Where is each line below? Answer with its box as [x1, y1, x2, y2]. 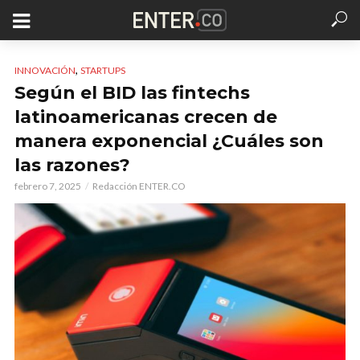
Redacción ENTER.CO [92, 180, 186, 192]
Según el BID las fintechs [14, 82, 250, 104]
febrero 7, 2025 [14, 180, 81, 192]
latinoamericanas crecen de [14, 106, 277, 128]
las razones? [14, 154, 130, 176]
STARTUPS [80, 64, 125, 76]
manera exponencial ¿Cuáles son [14, 130, 324, 152]
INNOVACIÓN [14, 64, 76, 76]
